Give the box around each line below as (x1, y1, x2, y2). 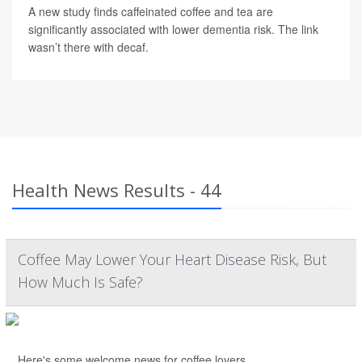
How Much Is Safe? (18, 272, 143, 293)
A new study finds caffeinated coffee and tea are (28, 3, 273, 20)
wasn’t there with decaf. (28, 39, 149, 56)
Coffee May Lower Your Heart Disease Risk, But (18, 250, 326, 270)
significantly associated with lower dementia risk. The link (28, 21, 318, 38)
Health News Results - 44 (12, 178, 221, 203)
